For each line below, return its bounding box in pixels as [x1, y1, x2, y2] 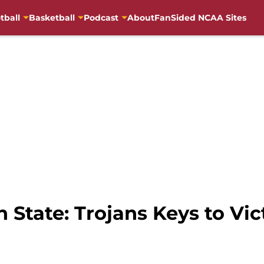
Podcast [83, 12, 118, 23]
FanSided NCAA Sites [154, 12, 246, 23]
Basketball [28, 12, 75, 23]
